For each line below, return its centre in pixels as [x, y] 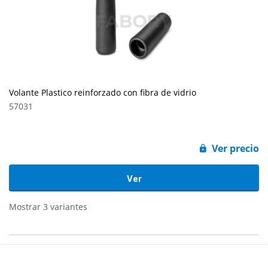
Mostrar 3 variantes [48, 207]
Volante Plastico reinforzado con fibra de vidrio [103, 92]
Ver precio [235, 148]
